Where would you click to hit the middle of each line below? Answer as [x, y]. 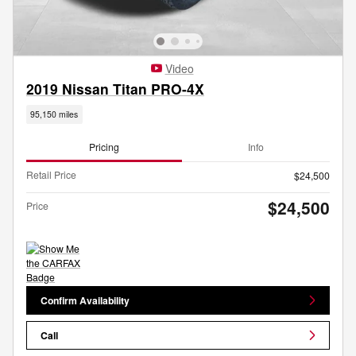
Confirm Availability [85, 300]
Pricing [104, 147]
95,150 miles [54, 114]
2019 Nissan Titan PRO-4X [115, 89]
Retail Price [51, 174]
